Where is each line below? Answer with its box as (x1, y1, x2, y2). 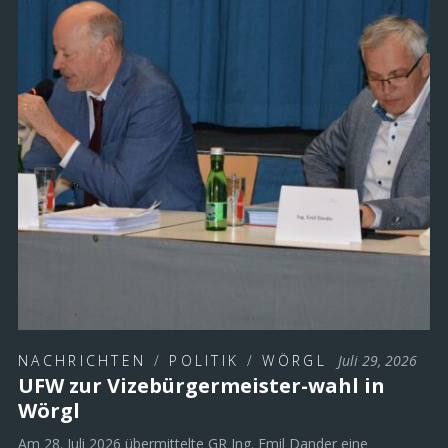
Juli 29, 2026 (338, 350, 418, 370)
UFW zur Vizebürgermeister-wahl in (18, 371, 385, 399)
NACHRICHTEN (18, 350, 147, 370)
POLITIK (169, 350, 240, 370)
